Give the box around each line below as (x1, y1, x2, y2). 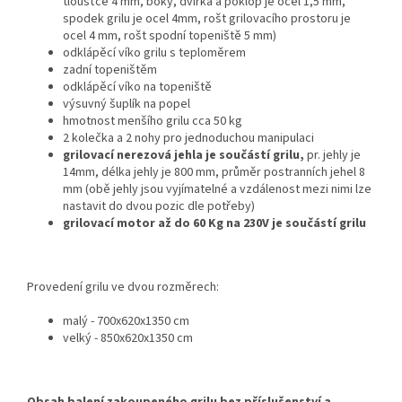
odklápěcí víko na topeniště (63, 77, 212, 96)
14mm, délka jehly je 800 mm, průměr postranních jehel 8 (63, 162, 365, 181)
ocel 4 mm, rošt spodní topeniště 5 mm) (63, 26, 276, 45)
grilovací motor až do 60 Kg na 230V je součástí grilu (63, 214, 366, 232)
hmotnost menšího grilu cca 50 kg (63, 111, 242, 130)
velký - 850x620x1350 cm (63, 328, 193, 347)
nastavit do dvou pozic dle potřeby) (63, 197, 255, 215)
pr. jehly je (307, 145, 361, 164)
